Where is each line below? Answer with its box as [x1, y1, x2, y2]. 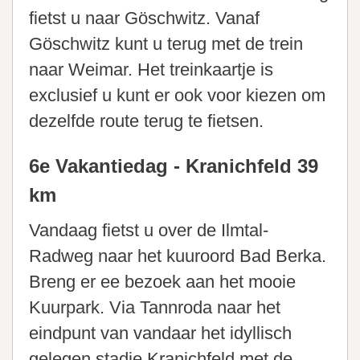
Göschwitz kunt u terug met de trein [29, 34, 303, 55]
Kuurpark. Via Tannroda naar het [29, 297, 280, 318]
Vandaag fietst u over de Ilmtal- [29, 220, 268, 241]
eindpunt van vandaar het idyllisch [29, 323, 292, 344]
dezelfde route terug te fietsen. [29, 111, 264, 132]
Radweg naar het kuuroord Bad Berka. [29, 246, 326, 267]
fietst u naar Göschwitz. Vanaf [29, 8, 260, 29]
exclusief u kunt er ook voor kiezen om [29, 85, 325, 106]
